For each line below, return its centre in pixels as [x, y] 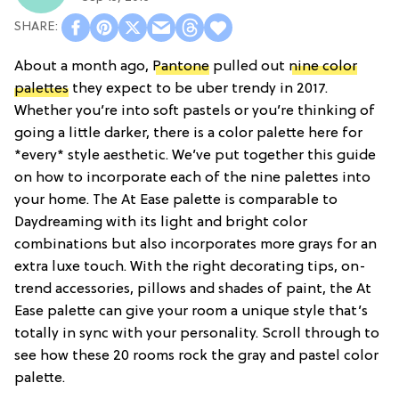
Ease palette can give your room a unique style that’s [191, 311]
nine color [323, 66]
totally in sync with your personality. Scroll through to [197, 334]
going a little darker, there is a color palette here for [188, 133]
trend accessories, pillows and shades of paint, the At [193, 289]
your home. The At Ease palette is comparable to [176, 200]
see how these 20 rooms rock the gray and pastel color [196, 356]
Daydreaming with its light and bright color [161, 222]
